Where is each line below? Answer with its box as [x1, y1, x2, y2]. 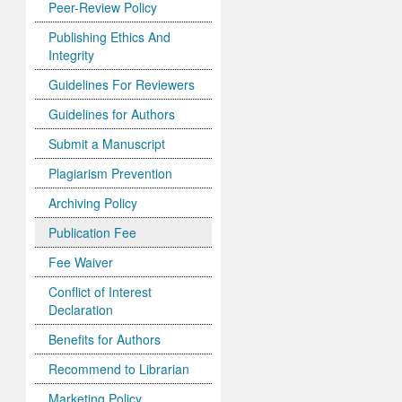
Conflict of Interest [48, 283, 153, 301]
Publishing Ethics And [48, 28, 171, 47]
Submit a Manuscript [48, 135, 166, 153]
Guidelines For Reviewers [48, 75, 196, 94]
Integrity [48, 46, 95, 65]
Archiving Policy [48, 194, 138, 213]
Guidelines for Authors [48, 105, 176, 124]
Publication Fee [48, 223, 137, 242]
